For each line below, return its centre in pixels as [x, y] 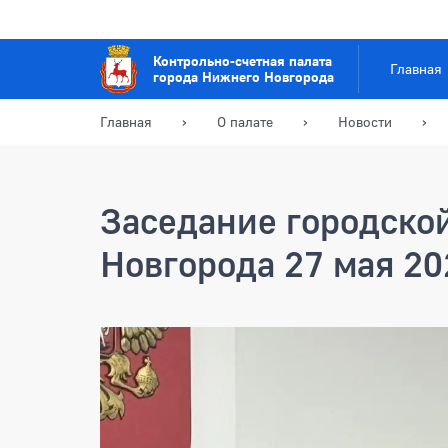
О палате [245, 121]
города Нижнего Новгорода [243, 76]
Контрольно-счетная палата [242, 60]
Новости [365, 121]
